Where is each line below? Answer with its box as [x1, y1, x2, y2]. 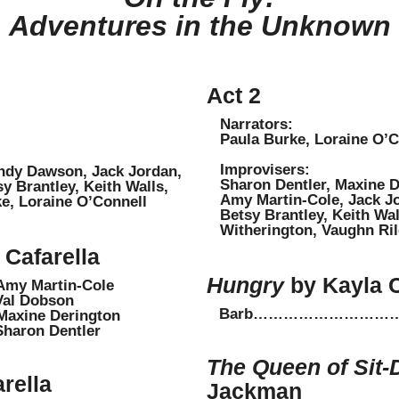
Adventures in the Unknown [8, 10, 391, 43]
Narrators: [220, 116, 293, 134]
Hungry [207, 272, 284, 297]
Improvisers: [220, 161, 310, 179]
